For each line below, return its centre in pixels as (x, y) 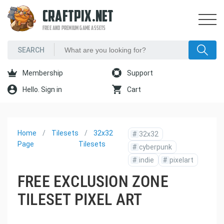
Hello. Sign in (41, 89)
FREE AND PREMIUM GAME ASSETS (74, 28)
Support (139, 73)
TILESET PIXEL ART (80, 199)
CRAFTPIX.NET (78, 17)
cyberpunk (155, 147)
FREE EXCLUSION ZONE (93, 181)
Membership (42, 73)
